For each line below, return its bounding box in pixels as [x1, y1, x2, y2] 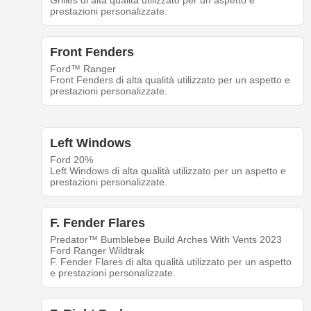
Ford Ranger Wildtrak [49, 245, 144, 257]
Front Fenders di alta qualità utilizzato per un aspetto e [49, 74, 290, 86]
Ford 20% [49, 154, 93, 166]
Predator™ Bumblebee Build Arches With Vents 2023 [49, 234, 282, 246]
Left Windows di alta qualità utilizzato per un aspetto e [49, 165, 286, 177]
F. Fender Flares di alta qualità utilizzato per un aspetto [49, 256, 292, 268]
